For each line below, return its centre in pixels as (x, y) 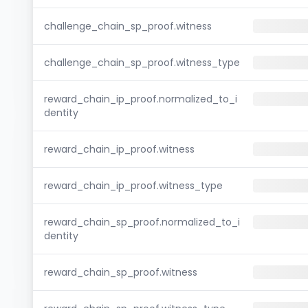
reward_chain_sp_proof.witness (121, 272)
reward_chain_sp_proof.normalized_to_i (142, 222)
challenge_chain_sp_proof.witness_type (142, 63)
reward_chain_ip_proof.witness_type (133, 186)
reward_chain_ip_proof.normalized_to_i (141, 99)
